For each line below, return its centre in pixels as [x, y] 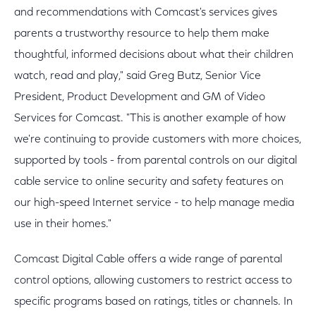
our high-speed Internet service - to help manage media [154, 203]
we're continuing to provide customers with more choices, [158, 140]
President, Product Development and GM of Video [140, 97]
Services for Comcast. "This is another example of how [150, 119]
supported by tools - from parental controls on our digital [156, 161]
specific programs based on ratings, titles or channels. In [153, 302]
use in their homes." [63, 224]
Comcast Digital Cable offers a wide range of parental [148, 260]
